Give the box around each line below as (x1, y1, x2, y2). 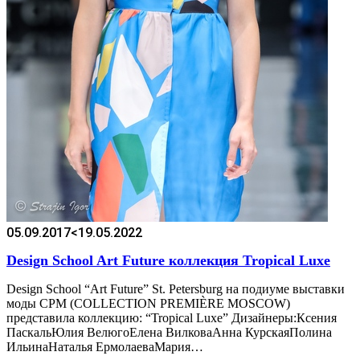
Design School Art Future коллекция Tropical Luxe (6, 252, 330, 269)
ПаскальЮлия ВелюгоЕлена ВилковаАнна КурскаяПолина (6, 325, 332, 340)
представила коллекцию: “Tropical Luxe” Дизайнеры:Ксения (6, 311, 337, 325)
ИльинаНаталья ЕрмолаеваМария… (6, 340, 203, 354)
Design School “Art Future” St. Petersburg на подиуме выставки (6, 282, 345, 297)
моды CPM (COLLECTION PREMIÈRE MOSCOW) (6, 297, 290, 311)
